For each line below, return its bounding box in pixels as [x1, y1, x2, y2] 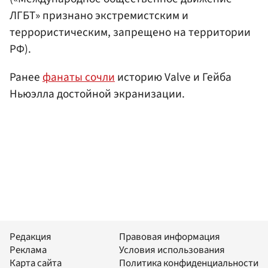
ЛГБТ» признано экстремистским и [10, 7, 188, 24]
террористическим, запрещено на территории [10, 23, 251, 41]
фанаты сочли [42, 69, 115, 86]
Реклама [10, 243, 47, 258]
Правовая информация [119, 230, 220, 245]
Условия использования [119, 243, 225, 258]
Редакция [10, 230, 51, 245]
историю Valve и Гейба [115, 69, 232, 86]
